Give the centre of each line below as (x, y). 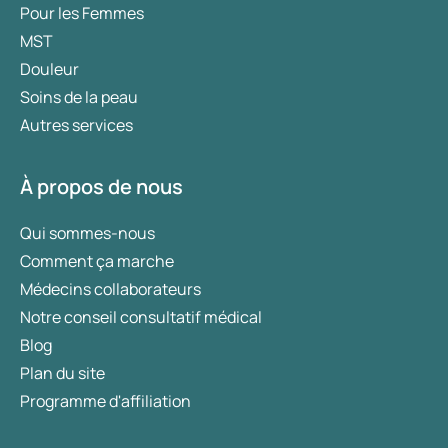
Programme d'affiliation (105, 401)
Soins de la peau (79, 97)
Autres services (76, 125)
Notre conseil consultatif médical (141, 317)
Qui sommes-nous (87, 233)
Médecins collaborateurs (110, 289)
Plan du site (62, 373)
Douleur (49, 69)
